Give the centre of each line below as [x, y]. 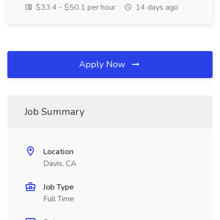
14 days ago [156, 7]
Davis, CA [60, 164]
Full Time [59, 199]
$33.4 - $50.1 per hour [75, 7]
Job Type [58, 187]
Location [58, 152]
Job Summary [55, 112]
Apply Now [103, 64]
